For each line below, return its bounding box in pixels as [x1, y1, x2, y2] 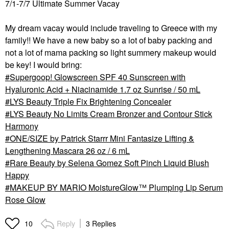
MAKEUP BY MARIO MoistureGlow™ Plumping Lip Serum [10, 181, 223, 193]
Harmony [5, 120, 38, 132]
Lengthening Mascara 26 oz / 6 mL [5, 144, 130, 156]
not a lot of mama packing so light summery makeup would [5, 46, 216, 58]
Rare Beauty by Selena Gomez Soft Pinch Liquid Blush [10, 156, 209, 169]
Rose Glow [5, 193, 45, 205]
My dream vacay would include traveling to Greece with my [5, 21, 217, 34]
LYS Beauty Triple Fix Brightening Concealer [10, 95, 171, 107]
